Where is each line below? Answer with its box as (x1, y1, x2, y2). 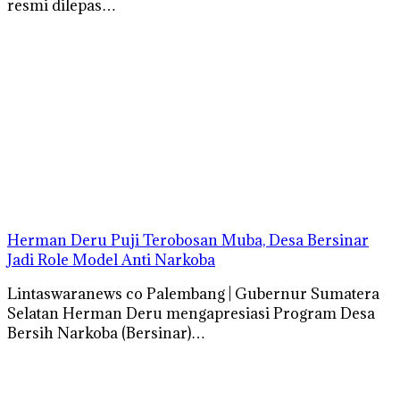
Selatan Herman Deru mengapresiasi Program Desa (7, 303, 375, 323)
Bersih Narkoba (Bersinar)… (7, 322, 205, 343)
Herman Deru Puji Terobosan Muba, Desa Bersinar (7, 229, 369, 250)
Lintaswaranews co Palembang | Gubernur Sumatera (7, 283, 379, 304)
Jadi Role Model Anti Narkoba (7, 249, 215, 270)
